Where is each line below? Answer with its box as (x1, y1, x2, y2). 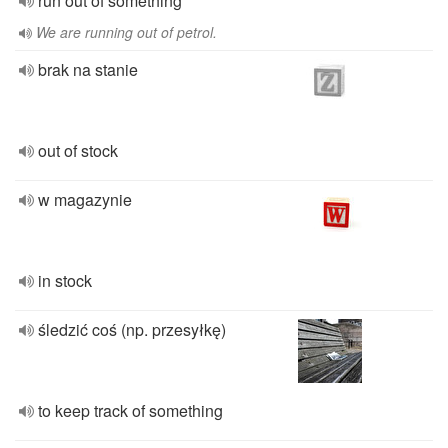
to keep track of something (38, 399, 223, 422)
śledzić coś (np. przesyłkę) (38, 318, 226, 341)
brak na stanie (38, 58, 138, 81)
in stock (38, 269, 92, 292)
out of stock (38, 139, 118, 162)
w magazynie (38, 188, 132, 211)
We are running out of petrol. (36, 22, 217, 42)
